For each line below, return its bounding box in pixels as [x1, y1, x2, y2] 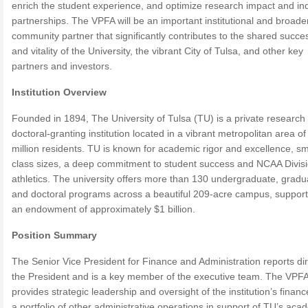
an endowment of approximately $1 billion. [12, 203, 195, 214]
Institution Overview [12, 87, 107, 98]
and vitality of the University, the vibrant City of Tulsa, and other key [12, 45, 303, 56]
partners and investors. [12, 60, 112, 71]
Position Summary [12, 230, 97, 241]
